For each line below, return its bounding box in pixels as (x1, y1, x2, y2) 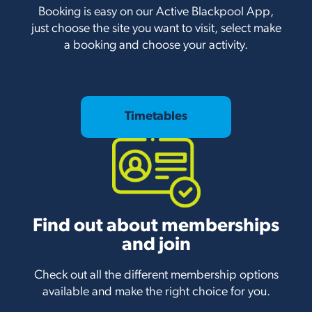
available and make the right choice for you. (42, 285, 270, 299)
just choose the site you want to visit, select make (31, 22, 281, 36)
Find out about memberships (33, 217, 279, 236)
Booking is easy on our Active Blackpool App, (38, 6, 274, 19)
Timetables (125, 110, 187, 124)
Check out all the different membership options (33, 268, 279, 282)
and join (121, 235, 191, 255)
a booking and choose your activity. (64, 39, 248, 53)
